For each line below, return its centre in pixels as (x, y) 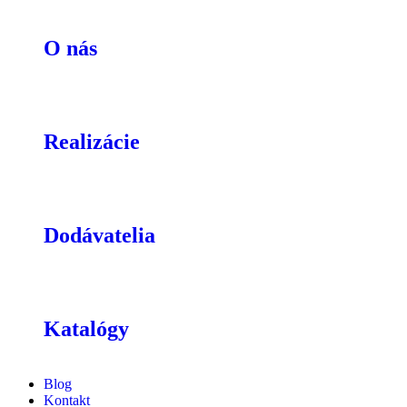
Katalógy (86, 328)
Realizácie (92, 141)
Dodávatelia (99, 235)
